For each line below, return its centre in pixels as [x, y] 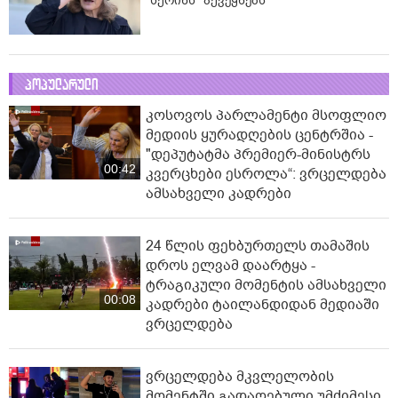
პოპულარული [62, 85]
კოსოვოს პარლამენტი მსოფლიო [266, 116]
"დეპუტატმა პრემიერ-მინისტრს [258, 155]
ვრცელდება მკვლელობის [240, 377]
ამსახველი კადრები [219, 194]
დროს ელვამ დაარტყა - [231, 266]
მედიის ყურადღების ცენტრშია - [259, 135]
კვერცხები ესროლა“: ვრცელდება [266, 175]
